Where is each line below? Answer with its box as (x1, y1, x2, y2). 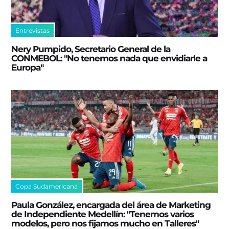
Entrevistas (15, 26, 50, 34)
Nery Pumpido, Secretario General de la (11, 43, 171, 54)
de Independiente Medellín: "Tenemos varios (11, 209, 194, 220)
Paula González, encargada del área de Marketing (11, 200, 211, 211)
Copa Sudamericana (15, 182, 78, 191)
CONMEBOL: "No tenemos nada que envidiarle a (11, 53, 208, 63)
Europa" (11, 62, 44, 73)
